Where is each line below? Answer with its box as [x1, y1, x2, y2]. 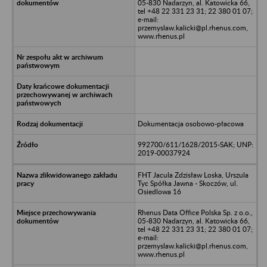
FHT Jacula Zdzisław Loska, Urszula [137, 170, 249, 179]
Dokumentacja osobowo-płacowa [137, 119, 244, 128]
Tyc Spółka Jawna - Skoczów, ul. [137, 178, 238, 188]
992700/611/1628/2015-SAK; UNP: [137, 139, 253, 149]
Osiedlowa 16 [137, 187, 181, 196]
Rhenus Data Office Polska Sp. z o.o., [137, 207, 253, 217]
